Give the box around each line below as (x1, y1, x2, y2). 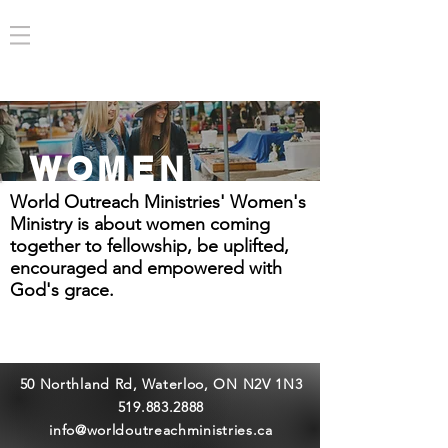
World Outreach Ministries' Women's (10, 191, 306, 213)
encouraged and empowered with (10, 257, 282, 279)
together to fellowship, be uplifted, (10, 235, 289, 257)
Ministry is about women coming (10, 213, 270, 235)
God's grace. (10, 279, 114, 301)
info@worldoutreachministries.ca (49, 421, 273, 439)
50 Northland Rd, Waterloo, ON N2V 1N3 (19, 375, 303, 393)
